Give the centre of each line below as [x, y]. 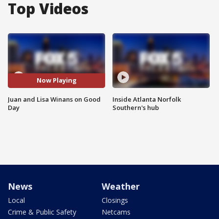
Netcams [116, 212]
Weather [121, 186]
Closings [115, 200]
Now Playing [56, 80]
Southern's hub [136, 107]
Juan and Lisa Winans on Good [54, 99]
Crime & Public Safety [42, 212]
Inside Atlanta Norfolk [147, 99]
